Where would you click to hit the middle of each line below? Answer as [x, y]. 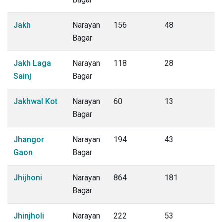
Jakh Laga [32, 63]
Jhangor [29, 139]
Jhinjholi [29, 216]
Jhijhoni [28, 178]
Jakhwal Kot [35, 101]
